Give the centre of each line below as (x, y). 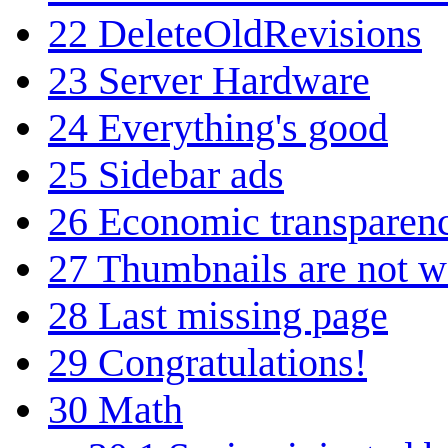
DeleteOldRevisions (260, 33)
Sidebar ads (191, 174)
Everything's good (243, 127)
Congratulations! (232, 362)
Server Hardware (234, 80)
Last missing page (243, 315)
